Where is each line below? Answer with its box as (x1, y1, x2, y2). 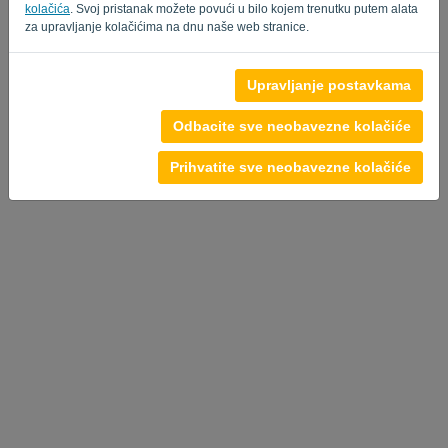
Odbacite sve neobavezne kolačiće (173, 117, 411, 134)
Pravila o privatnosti (24, 76, 131, 91)
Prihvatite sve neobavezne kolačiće (170, 158, 411, 175)
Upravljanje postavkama (247, 76, 411, 93)
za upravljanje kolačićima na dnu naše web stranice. (25, 19, 309, 34)
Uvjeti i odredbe (141, 76, 227, 91)
